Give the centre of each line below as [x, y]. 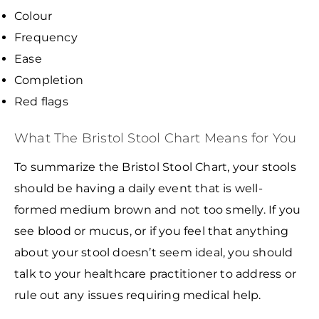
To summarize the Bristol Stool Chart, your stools [155, 167]
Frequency [46, 37]
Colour [33, 16]
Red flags [41, 101]
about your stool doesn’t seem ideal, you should [154, 253]
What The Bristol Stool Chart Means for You [156, 138]
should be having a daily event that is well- [138, 189]
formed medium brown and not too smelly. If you [158, 210]
